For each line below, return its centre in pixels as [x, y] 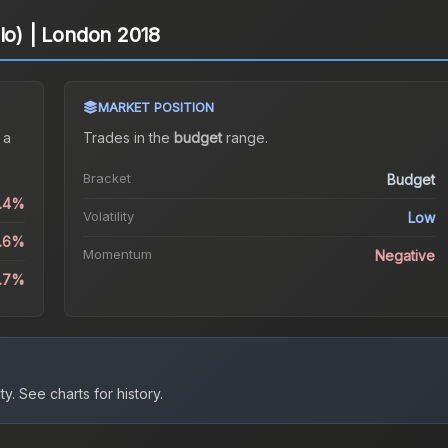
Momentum [117, 254]
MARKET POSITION [155, 107]
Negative [405, 256]
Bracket [106, 178]
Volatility [108, 216]
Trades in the [128, 138]
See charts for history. [89, 394]
